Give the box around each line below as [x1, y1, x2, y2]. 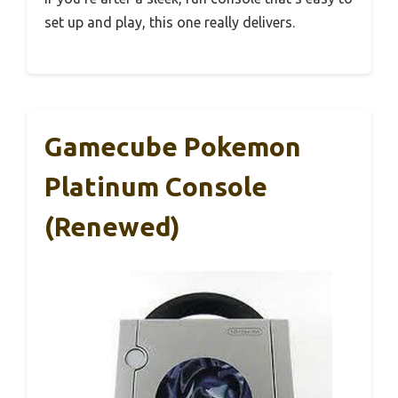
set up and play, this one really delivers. [44, 13, 295, 30]
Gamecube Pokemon [44, 131, 301, 162]
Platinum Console [44, 171, 267, 202]
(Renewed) [44, 211, 180, 242]
